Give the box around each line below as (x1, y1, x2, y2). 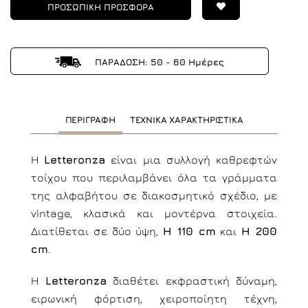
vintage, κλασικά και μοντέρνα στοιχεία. (31, 207, 277, 219)
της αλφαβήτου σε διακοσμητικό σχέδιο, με (31, 189, 277, 201)
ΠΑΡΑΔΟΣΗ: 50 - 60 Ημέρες (92, 56, 225, 67)
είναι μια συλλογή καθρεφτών (105, 153, 278, 166)
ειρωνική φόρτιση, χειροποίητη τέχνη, (31, 292, 277, 305)
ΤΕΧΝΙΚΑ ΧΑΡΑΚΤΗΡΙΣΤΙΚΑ (129, 114, 243, 125)
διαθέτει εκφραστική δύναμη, (106, 274, 277, 287)
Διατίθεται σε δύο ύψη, (31, 225, 164, 237)
